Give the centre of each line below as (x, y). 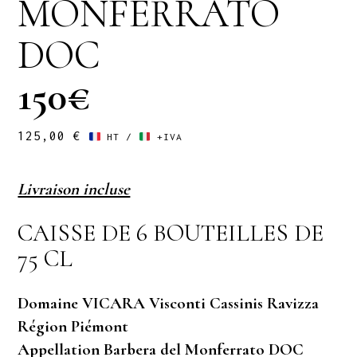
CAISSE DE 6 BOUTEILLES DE (171, 233)
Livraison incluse (74, 190)
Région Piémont (73, 327)
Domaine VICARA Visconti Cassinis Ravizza (169, 304)
